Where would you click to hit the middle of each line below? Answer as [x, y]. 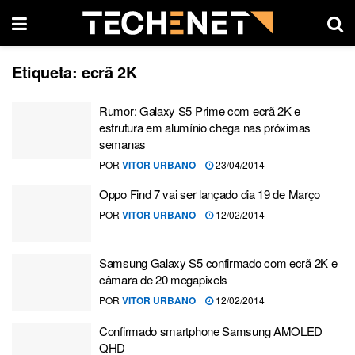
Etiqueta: [47, 72]
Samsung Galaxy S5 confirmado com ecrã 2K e [218, 262]
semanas [122, 144]
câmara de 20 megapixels [164, 279]
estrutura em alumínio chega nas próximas [205, 127]
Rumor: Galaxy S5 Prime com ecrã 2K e [200, 111]
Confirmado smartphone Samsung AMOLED [211, 331]
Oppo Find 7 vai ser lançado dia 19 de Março [210, 194]
